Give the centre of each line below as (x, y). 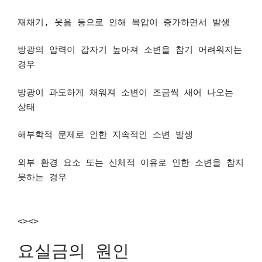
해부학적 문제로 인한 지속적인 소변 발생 (105, 135)
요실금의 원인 (73, 251)
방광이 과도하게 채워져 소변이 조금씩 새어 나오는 (125, 92)
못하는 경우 (42, 177)
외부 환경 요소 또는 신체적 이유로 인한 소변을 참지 (131, 162)
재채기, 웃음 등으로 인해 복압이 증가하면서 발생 (124, 22)
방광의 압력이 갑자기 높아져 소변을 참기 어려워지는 (130, 50)
